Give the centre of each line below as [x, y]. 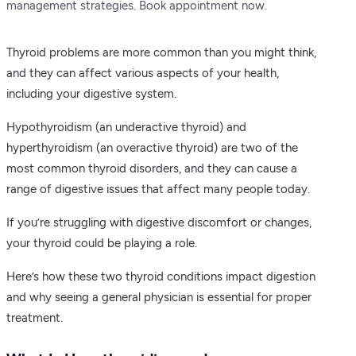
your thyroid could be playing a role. [102, 243]
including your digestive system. [91, 94]
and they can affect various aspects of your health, [143, 73]
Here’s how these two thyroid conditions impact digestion [161, 277]
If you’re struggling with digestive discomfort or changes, [159, 222]
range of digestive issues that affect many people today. [158, 189]
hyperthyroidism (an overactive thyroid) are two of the [152, 148]
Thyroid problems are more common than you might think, [161, 52]
